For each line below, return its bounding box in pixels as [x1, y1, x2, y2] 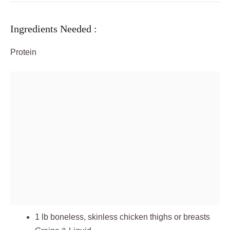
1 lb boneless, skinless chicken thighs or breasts [35, 213, 210, 221]
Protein [10, 48, 36, 56]
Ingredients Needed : [10, 23, 97, 34]
